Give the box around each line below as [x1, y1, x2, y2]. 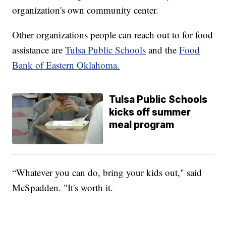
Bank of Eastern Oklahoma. [12, 58, 120, 71]
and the [146, 43, 180, 56]
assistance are [12, 43, 66, 56]
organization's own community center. [12, 3, 159, 16]
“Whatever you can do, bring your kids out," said [12, 165, 202, 179]
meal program [109, 119, 175, 131]
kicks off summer [109, 106, 191, 118]
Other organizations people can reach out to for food [12, 28, 213, 41]
